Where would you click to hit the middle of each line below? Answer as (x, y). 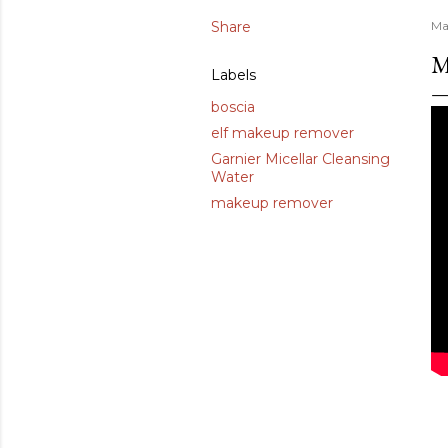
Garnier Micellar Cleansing (300, 159)
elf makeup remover (282, 133)
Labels (233, 75)
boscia (233, 107)
